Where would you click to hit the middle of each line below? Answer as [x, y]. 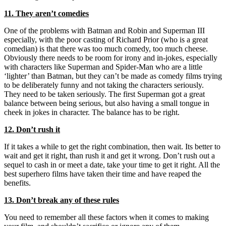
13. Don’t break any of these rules [62, 200]
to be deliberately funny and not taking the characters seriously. [104, 85]
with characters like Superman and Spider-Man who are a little [103, 67]
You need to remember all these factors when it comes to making [106, 217]
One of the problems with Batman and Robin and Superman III [104, 30]
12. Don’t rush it [32, 129]
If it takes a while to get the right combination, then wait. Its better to [112, 146]
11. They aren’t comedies [46, 13]
